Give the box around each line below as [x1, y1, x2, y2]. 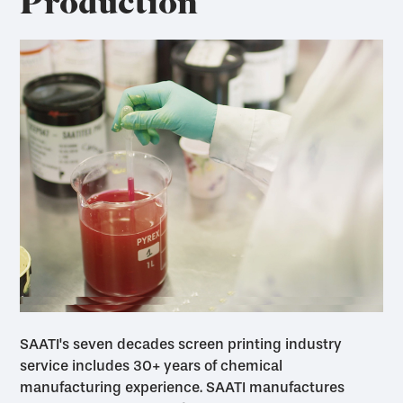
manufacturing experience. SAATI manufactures [20, 379, 345, 397]
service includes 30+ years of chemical [20, 357, 283, 375]
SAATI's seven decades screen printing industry [20, 336, 343, 354]
